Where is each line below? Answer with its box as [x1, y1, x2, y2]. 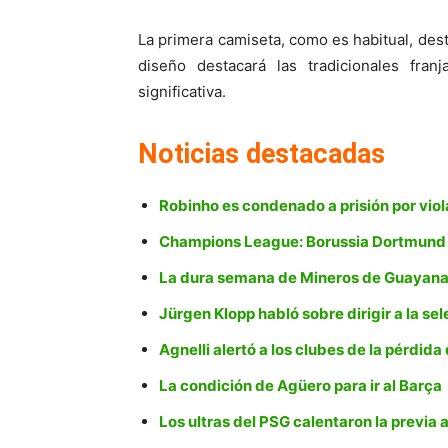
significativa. [138, 82, 226, 102]
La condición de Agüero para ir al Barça [159, 376, 442, 396]
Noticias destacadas [138, 138, 385, 171]
